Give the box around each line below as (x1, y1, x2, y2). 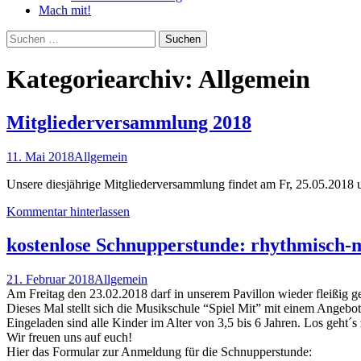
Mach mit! (39, 2, 91, 17)
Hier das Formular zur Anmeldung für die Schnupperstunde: (6, 345, 312, 359)
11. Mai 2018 (6, 149, 74, 164)
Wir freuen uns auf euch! (6, 330, 132, 345)
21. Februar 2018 (6, 272, 94, 287)
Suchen (6, 29, 44, 44)
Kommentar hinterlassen (6, 204, 130, 218)
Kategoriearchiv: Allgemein (6, 64, 310, 94)
